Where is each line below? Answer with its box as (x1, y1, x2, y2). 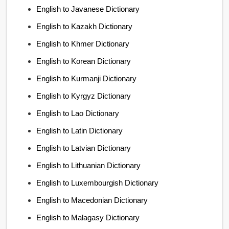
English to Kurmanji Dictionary (36, 74, 137, 83)
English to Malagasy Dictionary (36, 213, 140, 222)
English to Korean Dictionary (36, 57, 131, 65)
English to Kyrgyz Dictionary (36, 91, 131, 100)
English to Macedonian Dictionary (36, 196, 148, 204)
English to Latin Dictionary (36, 126, 123, 135)
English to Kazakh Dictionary (36, 22, 133, 31)
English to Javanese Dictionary (36, 5, 140, 13)
